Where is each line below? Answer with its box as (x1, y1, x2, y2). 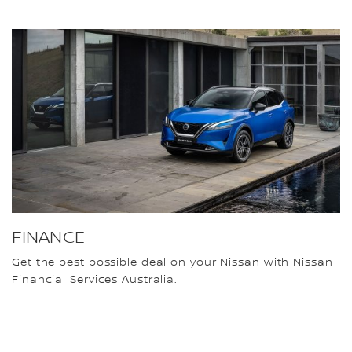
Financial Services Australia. (12, 273, 178, 286)
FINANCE (12, 226, 85, 247)
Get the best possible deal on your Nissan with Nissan (12, 255, 333, 269)
